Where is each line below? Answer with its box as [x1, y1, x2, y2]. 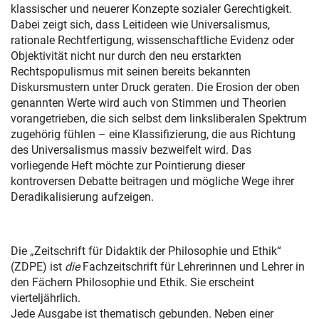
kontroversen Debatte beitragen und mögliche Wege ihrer [11, 174, 294, 189]
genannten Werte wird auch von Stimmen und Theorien [11, 96, 286, 110]
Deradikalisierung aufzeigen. [11, 190, 154, 204]
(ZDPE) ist [11, 260, 65, 274]
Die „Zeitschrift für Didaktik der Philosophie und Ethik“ [11, 244, 281, 258]
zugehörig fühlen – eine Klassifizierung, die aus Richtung [11, 127, 296, 142]
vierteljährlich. [11, 291, 80, 305]
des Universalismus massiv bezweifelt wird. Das [11, 143, 251, 157]
